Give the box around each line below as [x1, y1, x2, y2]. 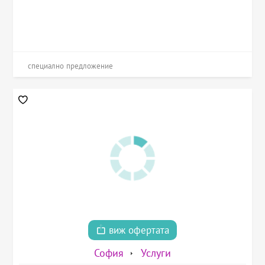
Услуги [141, 247, 171, 260]
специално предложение [28, 61, 114, 70]
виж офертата [106, 225, 169, 237]
